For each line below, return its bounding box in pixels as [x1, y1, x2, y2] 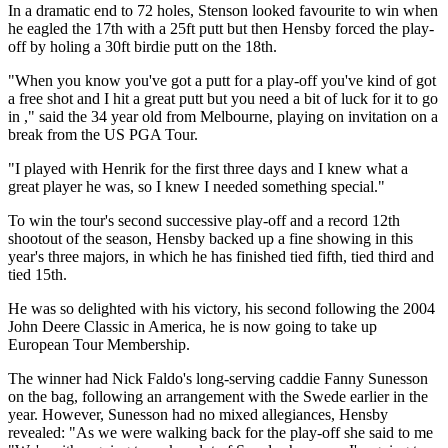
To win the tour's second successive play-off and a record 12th [8, 211, 400, 229]
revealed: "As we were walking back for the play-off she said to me [8, 423, 433, 441]
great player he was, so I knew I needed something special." [8, 177, 385, 195]
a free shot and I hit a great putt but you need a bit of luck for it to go [8, 89, 438, 107]
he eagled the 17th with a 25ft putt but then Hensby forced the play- [8, 19, 434, 37]
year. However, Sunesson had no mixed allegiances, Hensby [8, 405, 388, 423]
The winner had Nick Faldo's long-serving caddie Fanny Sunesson [8, 369, 428, 387]
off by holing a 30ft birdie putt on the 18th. [8, 37, 277, 55]
